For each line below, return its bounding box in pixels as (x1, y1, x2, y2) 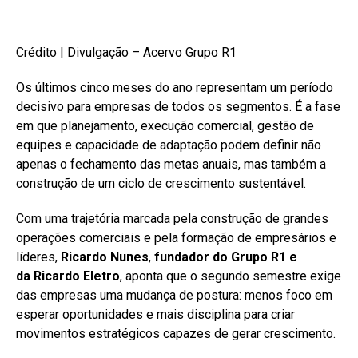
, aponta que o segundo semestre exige (120, 268, 341, 284)
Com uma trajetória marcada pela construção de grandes (16, 210, 328, 226)
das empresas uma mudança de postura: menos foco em (16, 287, 332, 303)
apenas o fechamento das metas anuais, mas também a (16, 156, 326, 172)
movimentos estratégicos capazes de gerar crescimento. (16, 325, 336, 341)
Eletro (83, 268, 120, 284)
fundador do (154, 249, 231, 265)
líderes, (16, 249, 61, 265)
